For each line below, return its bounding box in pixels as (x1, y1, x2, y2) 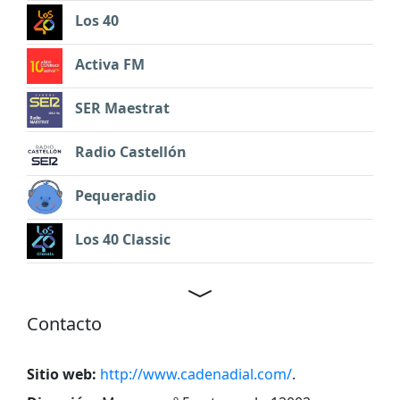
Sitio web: (27, 363, 96, 384)
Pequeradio (71, 186, 156, 206)
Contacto (27, 311, 102, 336)
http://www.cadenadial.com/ (100, 363, 292, 384)
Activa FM (71, 54, 145, 75)
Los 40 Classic (71, 229, 171, 250)
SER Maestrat (71, 98, 170, 119)
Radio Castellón (71, 142, 187, 162)
